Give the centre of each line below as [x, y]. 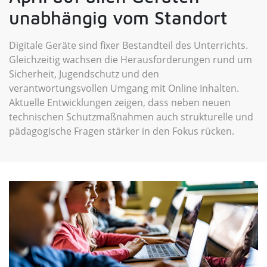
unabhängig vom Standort [118, 18]
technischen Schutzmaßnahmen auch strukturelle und [131, 117]
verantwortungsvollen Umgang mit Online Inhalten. [124, 88]
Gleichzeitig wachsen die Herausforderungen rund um [131, 60]
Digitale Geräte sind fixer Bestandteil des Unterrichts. [128, 45]
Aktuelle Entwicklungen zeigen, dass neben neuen [120, 103]
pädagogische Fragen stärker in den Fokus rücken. [122, 131]
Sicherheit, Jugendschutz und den [84, 74]
